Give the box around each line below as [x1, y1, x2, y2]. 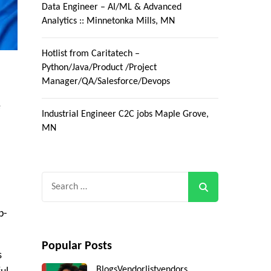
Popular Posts [41, 240, 112, 253]
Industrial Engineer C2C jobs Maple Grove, [41, 109, 209, 120]
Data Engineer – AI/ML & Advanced [41, 2, 181, 13]
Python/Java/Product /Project [41, 63, 157, 73]
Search [41, 174, 71, 186]
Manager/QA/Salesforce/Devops [41, 77, 170, 87]
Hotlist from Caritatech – [41, 49, 140, 59]
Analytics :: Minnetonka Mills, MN [41, 16, 175, 27]
